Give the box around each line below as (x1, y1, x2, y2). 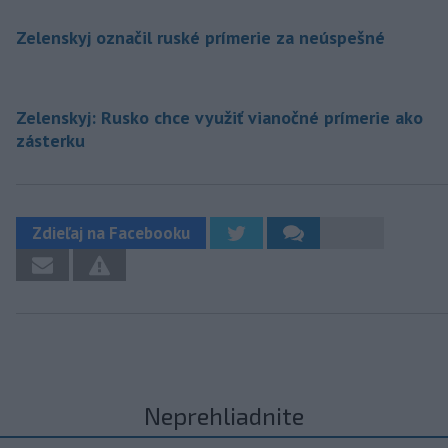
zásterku (16, 128, 85, 152)
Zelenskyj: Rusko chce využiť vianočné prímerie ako (16, 105, 423, 129)
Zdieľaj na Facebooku (32, 221, 190, 244)
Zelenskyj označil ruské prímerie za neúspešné (16, 25, 385, 49)
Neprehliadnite (144, 400, 304, 430)
